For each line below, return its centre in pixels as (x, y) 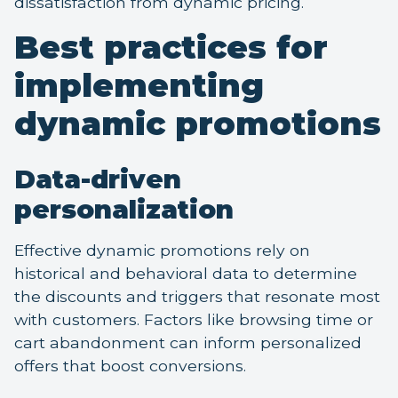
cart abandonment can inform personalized (188, 343)
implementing (139, 86)
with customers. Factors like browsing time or (194, 320)
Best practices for (171, 48)
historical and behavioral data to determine (186, 274)
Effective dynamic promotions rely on (162, 251)
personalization (124, 210)
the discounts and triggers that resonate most (197, 297)
